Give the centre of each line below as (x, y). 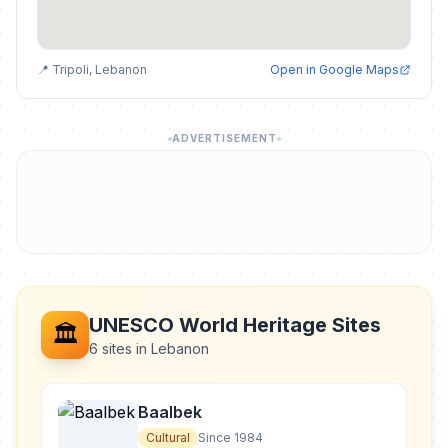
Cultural (168, 437)
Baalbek (170, 412)
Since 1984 (230, 437)
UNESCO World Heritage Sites (235, 325)
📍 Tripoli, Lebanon (92, 69)
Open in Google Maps (334, 69)
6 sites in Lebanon (149, 348)
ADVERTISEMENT (224, 138)
